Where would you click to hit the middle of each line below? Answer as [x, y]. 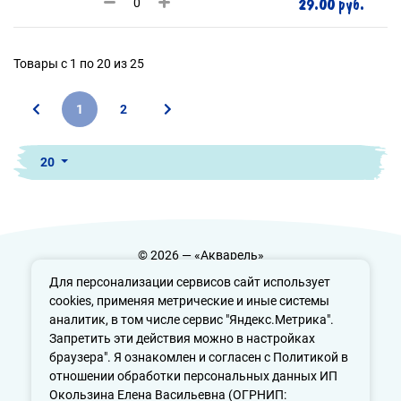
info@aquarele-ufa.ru [200, 351]
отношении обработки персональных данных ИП [193, 376]
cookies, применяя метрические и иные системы [189, 301]
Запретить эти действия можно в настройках [182, 338]
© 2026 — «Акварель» [200, 255]
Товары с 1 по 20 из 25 [79, 64]
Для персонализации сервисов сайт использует [190, 282]
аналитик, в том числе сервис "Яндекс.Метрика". [192, 320]
